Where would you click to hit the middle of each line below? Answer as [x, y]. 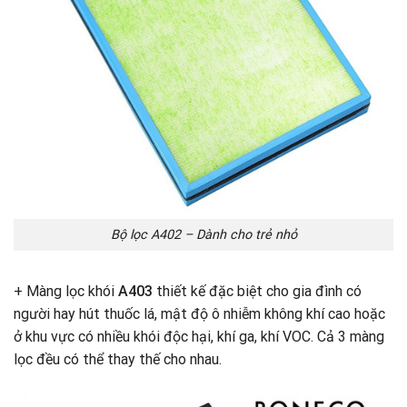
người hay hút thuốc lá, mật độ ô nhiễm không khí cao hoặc [199, 313]
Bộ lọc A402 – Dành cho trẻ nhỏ [203, 234]
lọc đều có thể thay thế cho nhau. [118, 359]
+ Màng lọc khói [66, 291]
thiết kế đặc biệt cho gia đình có [257, 291]
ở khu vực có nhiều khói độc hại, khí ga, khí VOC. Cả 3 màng [199, 336]
